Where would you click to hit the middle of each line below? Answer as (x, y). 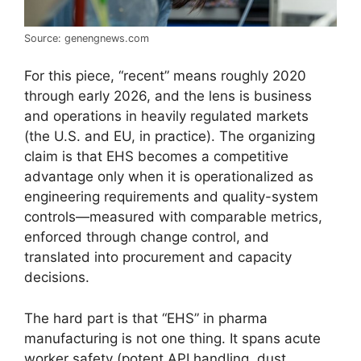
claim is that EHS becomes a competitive (156, 157)
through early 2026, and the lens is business (168, 96)
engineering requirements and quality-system (171, 197)
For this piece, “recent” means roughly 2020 (165, 76)
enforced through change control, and (147, 237)
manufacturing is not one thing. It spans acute (172, 338)
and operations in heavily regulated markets (166, 116)
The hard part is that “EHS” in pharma (146, 318)
